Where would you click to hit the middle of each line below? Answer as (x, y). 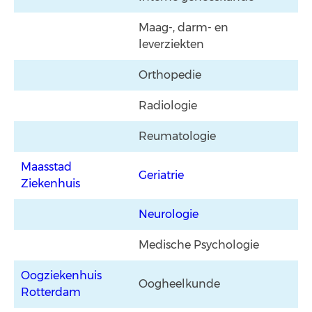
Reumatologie (179, 136)
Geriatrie (163, 175)
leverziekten (173, 44)
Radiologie (169, 106)
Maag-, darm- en (185, 28)
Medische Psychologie (200, 245)
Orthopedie (171, 75)
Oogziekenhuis (63, 275)
